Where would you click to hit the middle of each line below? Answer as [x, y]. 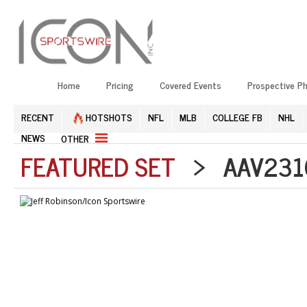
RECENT [38, 116]
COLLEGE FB [237, 116]
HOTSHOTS [108, 116]
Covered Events [191, 84]
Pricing [120, 84]
